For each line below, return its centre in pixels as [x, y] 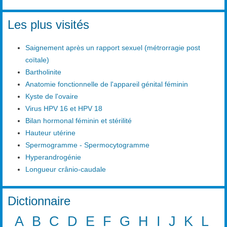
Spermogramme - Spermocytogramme [87, 145]
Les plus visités [48, 24]
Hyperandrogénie [53, 157]
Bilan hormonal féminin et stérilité [79, 121]
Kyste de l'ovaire [52, 97]
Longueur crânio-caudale [66, 169]
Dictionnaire [39, 201]
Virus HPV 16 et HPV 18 [64, 109]
